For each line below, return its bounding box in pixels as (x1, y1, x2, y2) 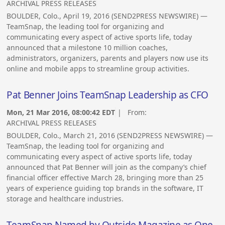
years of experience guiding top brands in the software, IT (7, 183, 204, 193)
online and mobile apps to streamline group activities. (7, 64, 190, 74)
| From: (116, 107, 149, 118)
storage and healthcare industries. (7, 194, 124, 204)
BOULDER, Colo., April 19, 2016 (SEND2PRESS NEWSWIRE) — (7, 11, 208, 21)
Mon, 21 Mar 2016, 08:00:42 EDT (7, 107, 116, 118)
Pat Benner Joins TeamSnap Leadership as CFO (7, 88, 209, 101)
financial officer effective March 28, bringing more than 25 (7, 173, 204, 183)
